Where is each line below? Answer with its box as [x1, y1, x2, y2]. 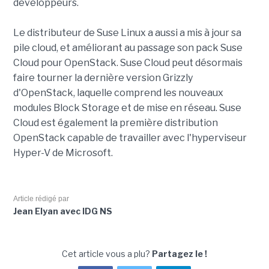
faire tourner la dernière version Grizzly [13, 72, 193, 84]
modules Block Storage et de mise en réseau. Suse [13, 102, 241, 114]
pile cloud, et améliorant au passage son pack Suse [13, 42, 243, 54]
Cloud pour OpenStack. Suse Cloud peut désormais [13, 57, 243, 69]
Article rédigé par [13, 195, 69, 204]
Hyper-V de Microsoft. [13, 147, 113, 159]
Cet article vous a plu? [62, 249, 152, 259]
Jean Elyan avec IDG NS [13, 206, 112, 217]
